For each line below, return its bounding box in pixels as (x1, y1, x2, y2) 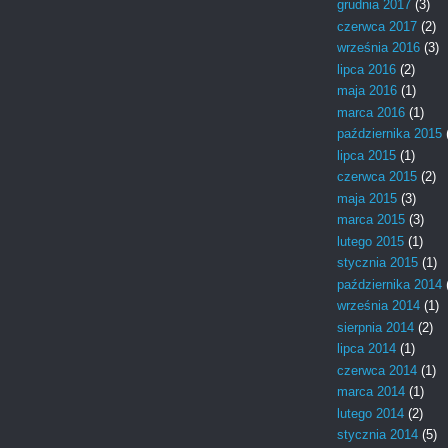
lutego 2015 (337, 233, 404, 249)
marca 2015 (337, 212, 405, 228)
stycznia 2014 (337, 427, 418, 443)
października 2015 (337, 126, 442, 142)
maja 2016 (337, 83, 397, 99)
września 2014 (337, 298, 420, 314)
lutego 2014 (337, 405, 404, 421)
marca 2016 (337, 104, 405, 120)
